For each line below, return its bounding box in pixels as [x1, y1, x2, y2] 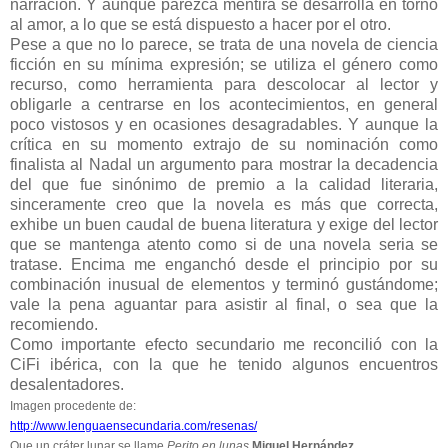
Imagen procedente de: [10, 398, 136, 413]
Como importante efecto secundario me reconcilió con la [10, 335, 438, 353]
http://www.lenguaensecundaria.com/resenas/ [10, 418, 257, 433]
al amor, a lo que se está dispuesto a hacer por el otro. [10, 15, 391, 33]
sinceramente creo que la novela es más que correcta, [10, 195, 438, 213]
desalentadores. [10, 375, 124, 393]
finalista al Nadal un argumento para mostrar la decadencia [10, 155, 438, 173]
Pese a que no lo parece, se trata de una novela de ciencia [10, 35, 438, 53]
